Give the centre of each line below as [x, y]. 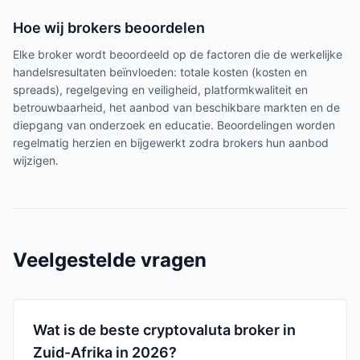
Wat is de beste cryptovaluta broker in [164, 330]
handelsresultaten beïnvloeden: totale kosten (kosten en [160, 72]
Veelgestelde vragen [110, 260]
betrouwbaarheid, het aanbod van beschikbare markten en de [176, 107]
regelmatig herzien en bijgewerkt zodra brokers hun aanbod [171, 143]
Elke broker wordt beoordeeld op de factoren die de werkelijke [178, 54]
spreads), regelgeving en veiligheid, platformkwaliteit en [160, 90]
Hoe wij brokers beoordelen [109, 28]
